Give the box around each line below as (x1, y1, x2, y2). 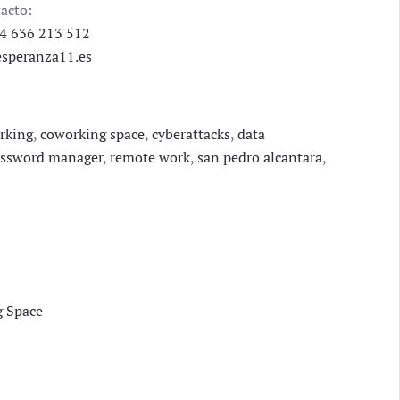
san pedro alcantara (197, 146, 322, 167)
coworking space (40, 123, 145, 144)
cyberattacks (152, 123, 230, 144)
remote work (110, 146, 190, 167)
